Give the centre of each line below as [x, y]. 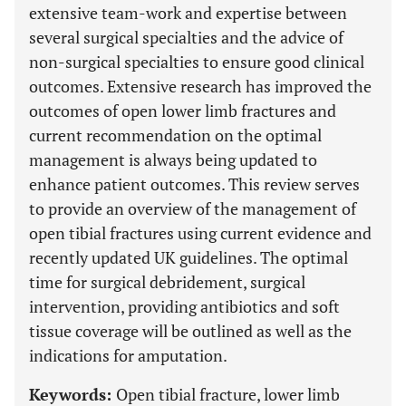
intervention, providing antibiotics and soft [184, 306]
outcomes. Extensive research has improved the [200, 86]
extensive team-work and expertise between [188, 13]
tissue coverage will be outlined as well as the [190, 331]
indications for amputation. [128, 355]
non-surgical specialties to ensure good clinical [197, 62]
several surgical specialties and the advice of [186, 37]
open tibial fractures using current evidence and [200, 233]
